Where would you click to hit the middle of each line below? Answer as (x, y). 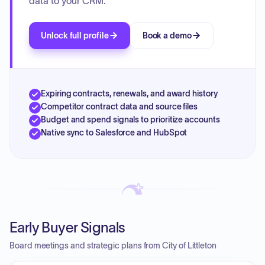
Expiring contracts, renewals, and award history (129, 93)
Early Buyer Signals (67, 227)
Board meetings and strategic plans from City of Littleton (113, 245)
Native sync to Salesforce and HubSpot (114, 132)
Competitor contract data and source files (119, 106)
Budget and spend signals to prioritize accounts (130, 119)
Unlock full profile (75, 35)
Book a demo (167, 35)
